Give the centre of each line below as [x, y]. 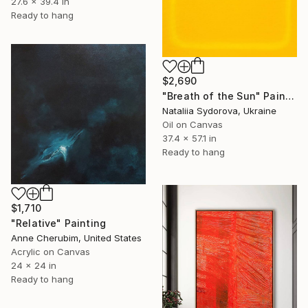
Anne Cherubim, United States [76, 238]
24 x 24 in [34, 265]
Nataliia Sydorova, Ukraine [219, 110]
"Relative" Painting [59, 223]
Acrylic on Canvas [51, 251]
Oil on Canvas [192, 124]
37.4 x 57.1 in [189, 138]
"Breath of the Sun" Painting [289, 96]
